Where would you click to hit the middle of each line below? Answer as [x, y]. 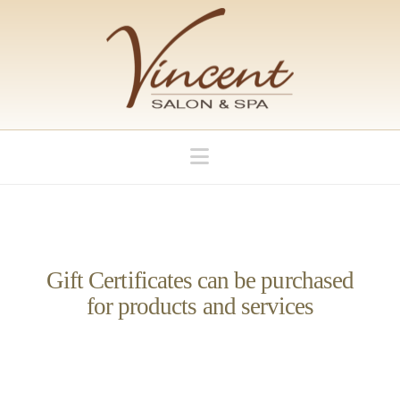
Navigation [257, 156]
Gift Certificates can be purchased [200, 280]
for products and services [200, 306]
